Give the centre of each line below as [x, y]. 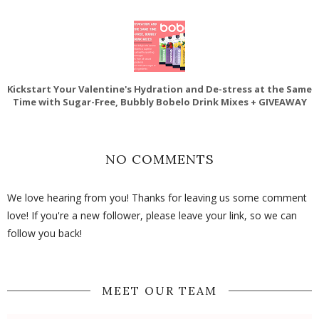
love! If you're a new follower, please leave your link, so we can [152, 215]
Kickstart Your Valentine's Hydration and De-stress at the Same [159, 89]
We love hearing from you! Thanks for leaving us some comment [157, 197]
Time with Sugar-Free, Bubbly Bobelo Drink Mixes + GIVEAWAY [159, 101]
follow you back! [45, 233]
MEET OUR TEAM [159, 290]
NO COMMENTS [159, 159]
